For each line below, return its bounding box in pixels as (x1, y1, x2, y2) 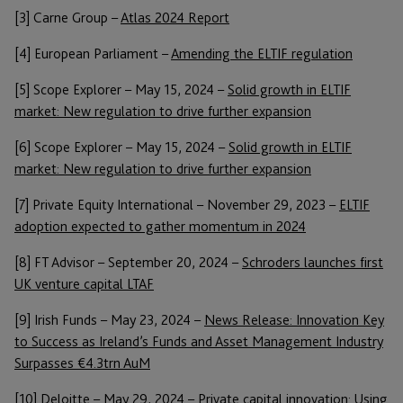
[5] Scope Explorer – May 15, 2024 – (14, 80, 228, 98)
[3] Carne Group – (14, 8, 121, 26)
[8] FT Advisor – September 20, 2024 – (14, 253, 242, 271)
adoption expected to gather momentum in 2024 (14, 217, 306, 235)
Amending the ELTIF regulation (171, 44, 353, 62)
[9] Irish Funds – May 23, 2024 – (14, 310, 204, 328)
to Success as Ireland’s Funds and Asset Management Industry (14, 332, 383, 350)
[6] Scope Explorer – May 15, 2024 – (14, 138, 228, 156)
